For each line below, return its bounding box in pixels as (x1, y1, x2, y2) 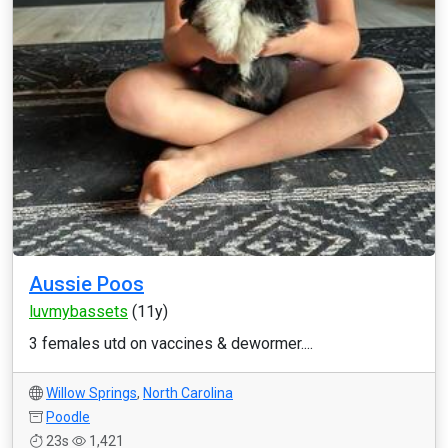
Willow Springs (46, 385, 137, 401)
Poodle (46, 409, 90, 425)
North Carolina (143, 385, 233, 401)
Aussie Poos (29, 272, 144, 296)
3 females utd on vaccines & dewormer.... (29, 334, 313, 353)
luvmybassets (29, 302, 128, 321)
